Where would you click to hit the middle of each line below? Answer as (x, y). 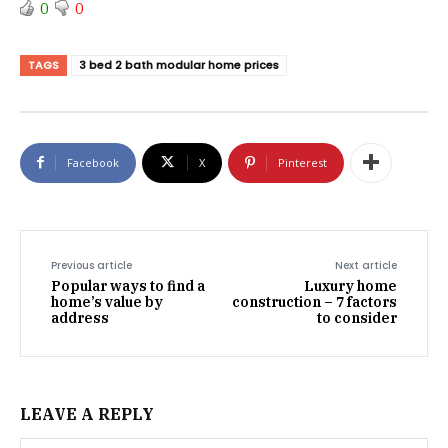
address (80, 317)
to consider (356, 317)
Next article (365, 265)
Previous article (91, 265)
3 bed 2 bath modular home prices (179, 64)
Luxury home (350, 285)
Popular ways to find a (128, 285)
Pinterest (302, 162)
